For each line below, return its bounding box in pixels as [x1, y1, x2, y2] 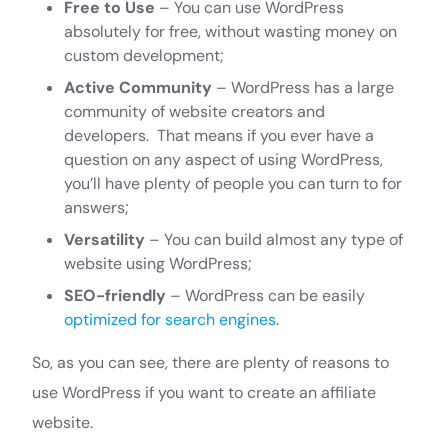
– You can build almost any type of [145, 228, 403, 250]
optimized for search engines [64, 308, 276, 330]
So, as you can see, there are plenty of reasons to [32, 351, 389, 373]
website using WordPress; [64, 252, 252, 274]
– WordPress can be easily [166, 284, 365, 306]
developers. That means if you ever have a [64, 124, 374, 146]
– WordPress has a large [212, 76, 394, 98]
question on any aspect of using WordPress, [64, 148, 383, 170]
